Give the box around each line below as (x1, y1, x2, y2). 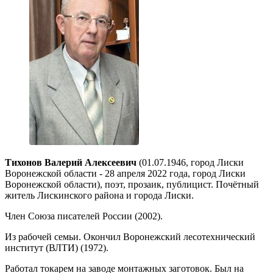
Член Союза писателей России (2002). (5, 210, 163, 221)
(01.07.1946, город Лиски (136, 157, 244, 168)
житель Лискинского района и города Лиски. (5, 190, 194, 200)
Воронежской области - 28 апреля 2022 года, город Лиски (5, 168, 246, 179)
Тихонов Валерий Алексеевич (5, 157, 136, 168)
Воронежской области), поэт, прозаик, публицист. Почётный (5, 179, 259, 190)
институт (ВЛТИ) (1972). (5, 242, 108, 253)
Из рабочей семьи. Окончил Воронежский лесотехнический (5, 231, 255, 242)
